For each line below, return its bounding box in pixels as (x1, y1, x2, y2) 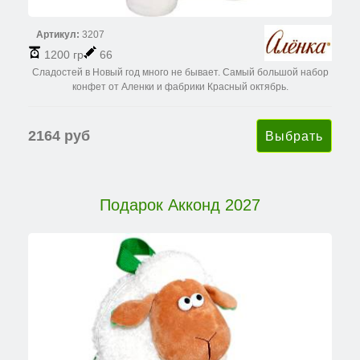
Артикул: (36, 29, 80, 41)
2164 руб (28, 128, 90, 145)
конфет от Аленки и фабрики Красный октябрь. (72, 81, 288, 93)
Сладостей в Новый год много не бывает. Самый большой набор (31, 67, 329, 79)
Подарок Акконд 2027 (100, 196, 260, 215)
